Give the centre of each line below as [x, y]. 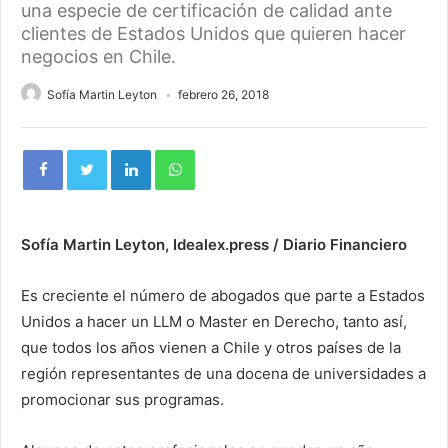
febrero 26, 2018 [223, 94]
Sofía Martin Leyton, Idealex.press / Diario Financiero [214, 244]
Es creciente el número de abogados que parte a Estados [223, 295]
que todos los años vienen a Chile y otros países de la [211, 347]
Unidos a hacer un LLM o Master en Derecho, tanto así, [214, 321]
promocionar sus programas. [122, 399]
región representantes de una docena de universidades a [223, 373]
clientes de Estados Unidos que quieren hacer [213, 33]
